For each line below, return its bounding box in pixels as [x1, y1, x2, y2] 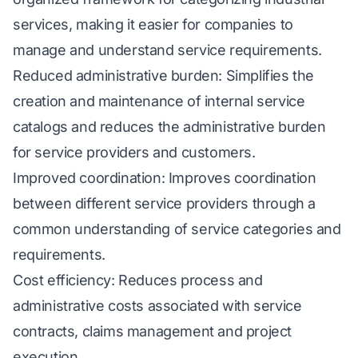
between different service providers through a [13, 195, 316, 213]
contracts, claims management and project [13, 323, 292, 340]
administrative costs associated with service [13, 297, 302, 315]
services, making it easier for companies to [13, 16, 293, 34]
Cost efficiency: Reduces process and [13, 272, 263, 289]
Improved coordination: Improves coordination [13, 169, 316, 187]
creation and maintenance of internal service [13, 93, 305, 110]
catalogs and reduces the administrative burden [13, 118, 326, 136]
